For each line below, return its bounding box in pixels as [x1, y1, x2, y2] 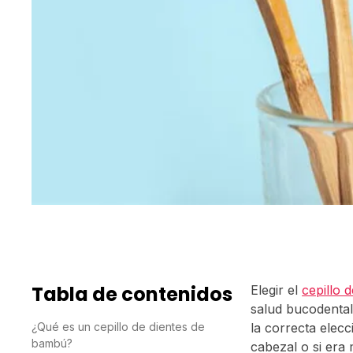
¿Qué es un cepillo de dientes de [32, 320, 205, 334]
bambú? [32, 336, 72, 351]
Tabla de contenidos [32, 281, 232, 308]
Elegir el [251, 282, 303, 299]
